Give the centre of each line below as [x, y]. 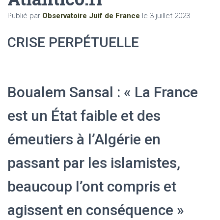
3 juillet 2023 [170, 15]
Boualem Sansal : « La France [103, 92]
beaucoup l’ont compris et [92, 186]
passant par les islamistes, [94, 163]
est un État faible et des [84, 115]
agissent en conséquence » [96, 210]
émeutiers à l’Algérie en [84, 139]
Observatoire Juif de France [91, 15]
